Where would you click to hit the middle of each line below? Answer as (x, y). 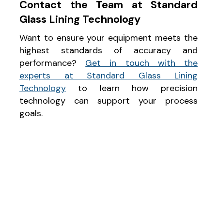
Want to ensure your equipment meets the (108, 38)
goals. (31, 113)
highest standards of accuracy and (108, 50)
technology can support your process (108, 101)
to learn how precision (132, 88)
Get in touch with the (142, 63)
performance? (53, 63)
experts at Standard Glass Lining (108, 75)
